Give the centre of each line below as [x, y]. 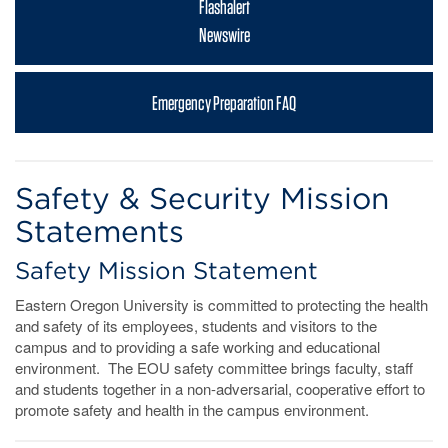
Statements [99, 231]
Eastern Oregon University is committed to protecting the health [221, 305]
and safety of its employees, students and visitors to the [196, 326]
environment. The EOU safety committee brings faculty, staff [214, 368]
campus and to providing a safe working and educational [197, 347]
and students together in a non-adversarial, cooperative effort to [220, 389]
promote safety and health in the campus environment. [192, 410]
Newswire [224, 35]
